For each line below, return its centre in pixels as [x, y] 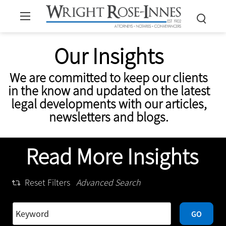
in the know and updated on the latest [109, 91]
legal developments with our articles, [109, 104]
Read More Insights [112, 156]
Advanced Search [108, 182]
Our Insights [108, 56]
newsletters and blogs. [109, 117]
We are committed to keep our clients [109, 77]
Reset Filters [47, 182]
